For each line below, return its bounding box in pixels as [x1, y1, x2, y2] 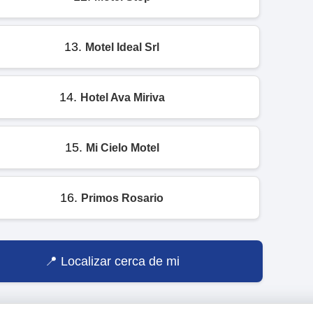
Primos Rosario [81, 191, 163, 204]
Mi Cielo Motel [85, 141, 159, 154]
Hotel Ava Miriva [80, 91, 165, 103]
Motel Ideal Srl [85, 41, 159, 53]
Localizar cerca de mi [60, 254, 180, 269]
